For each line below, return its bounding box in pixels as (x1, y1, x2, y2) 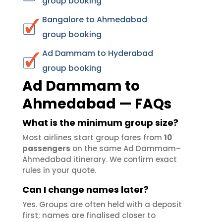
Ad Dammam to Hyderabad (42, 48, 153, 59)
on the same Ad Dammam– (70, 143, 181, 154)
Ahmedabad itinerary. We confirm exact (22, 154, 177, 165)
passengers (22, 143, 70, 154)
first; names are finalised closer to (22, 210, 156, 221)
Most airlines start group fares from (22, 132, 164, 143)
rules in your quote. (22, 165, 96, 175)
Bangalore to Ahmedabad (42, 14, 147, 25)
